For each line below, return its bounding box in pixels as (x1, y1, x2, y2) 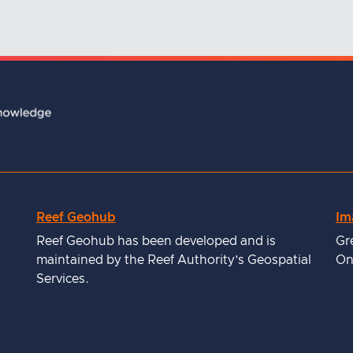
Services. (36, 273, 89, 286)
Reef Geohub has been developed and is (36, 235, 276, 248)
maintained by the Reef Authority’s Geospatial (36, 254, 311, 267)
